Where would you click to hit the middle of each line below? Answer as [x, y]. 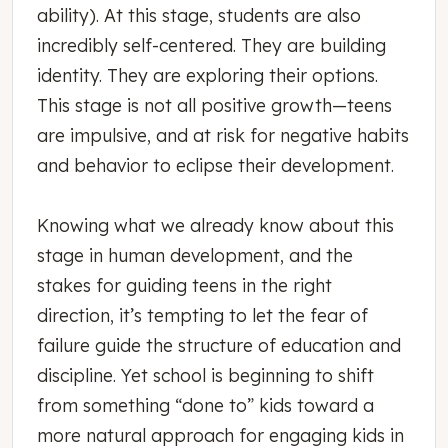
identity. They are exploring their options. [207, 74]
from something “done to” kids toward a [205, 404]
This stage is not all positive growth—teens [214, 104]
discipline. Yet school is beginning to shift [205, 374]
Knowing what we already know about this [215, 224]
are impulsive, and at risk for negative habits [223, 134]
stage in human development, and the [195, 254]
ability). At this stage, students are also [199, 14]
